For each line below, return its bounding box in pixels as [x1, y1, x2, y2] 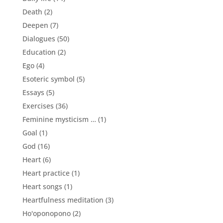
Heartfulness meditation [22, 195, 104, 205]
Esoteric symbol [22, 74, 75, 84]
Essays [22, 87, 44, 97]
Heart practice [22, 168, 70, 178]
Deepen [22, 20, 48, 30]
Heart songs [22, 181, 62, 191]
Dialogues [22, 33, 55, 43]
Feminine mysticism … [22, 114, 96, 124]
